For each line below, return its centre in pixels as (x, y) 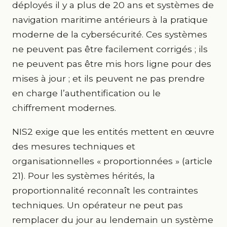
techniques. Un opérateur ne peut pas (98, 205)
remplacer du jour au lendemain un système (113, 220)
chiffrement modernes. (64, 108)
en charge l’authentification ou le (86, 93)
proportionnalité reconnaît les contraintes (105, 190)
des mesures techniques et (74, 146)
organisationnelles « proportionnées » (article (112, 161)
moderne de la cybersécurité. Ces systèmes (110, 34)
